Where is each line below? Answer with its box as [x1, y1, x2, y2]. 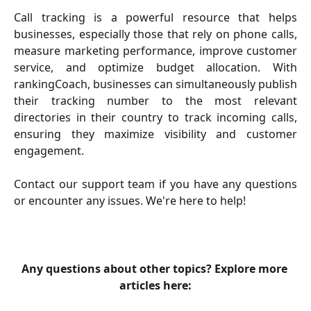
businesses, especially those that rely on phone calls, [14, 26, 297, 42]
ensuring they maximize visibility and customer [14, 126, 297, 142]
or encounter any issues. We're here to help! [14, 193, 246, 209]
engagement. [14, 142, 84, 158]
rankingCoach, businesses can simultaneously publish [14, 76, 297, 92]
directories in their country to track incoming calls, [14, 109, 297, 125]
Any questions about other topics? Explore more [21, 260, 290, 276]
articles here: [119, 277, 192, 293]
